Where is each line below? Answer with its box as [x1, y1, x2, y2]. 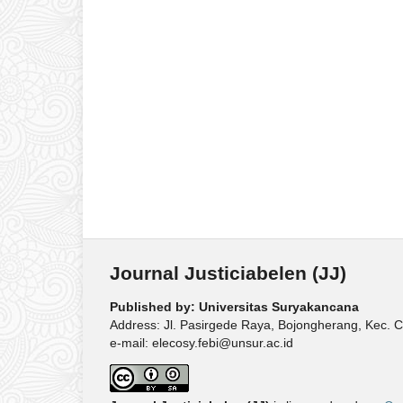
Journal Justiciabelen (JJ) [110, 262, 346, 283]
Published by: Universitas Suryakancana [110, 300, 359, 315]
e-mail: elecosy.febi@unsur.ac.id [110, 336, 293, 351]
